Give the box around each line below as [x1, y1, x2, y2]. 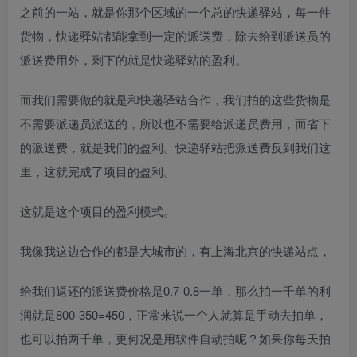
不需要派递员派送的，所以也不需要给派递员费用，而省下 [20, 114, 331, 131]
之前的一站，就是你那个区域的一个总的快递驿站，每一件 [20, 2, 331, 20]
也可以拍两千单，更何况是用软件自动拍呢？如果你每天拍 [20, 329, 331, 347]
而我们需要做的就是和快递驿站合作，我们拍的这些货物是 [20, 90, 331, 108]
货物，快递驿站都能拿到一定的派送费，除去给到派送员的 [20, 26, 331, 44]
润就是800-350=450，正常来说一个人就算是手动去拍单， [20, 305, 328, 323]
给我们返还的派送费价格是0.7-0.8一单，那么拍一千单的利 [20, 281, 331, 299]
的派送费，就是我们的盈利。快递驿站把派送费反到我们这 [20, 138, 331, 155]
